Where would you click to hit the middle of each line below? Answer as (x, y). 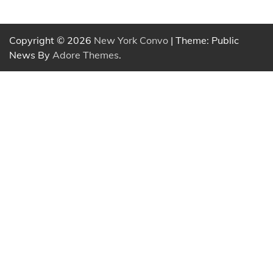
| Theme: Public (204, 41)
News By (31, 55)
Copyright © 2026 (51, 41)
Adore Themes (86, 55)
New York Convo (131, 41)
